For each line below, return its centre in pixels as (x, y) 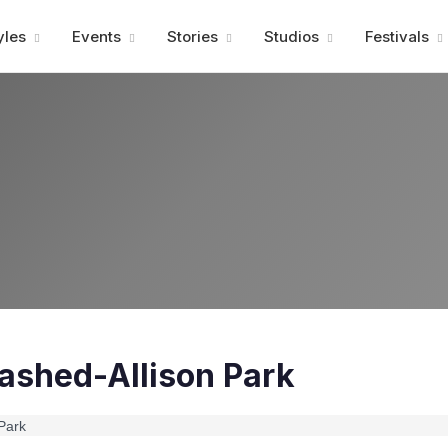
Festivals (398, 36)
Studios (293, 36)
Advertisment (224, 20)
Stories (194, 36)
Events (98, 36)
